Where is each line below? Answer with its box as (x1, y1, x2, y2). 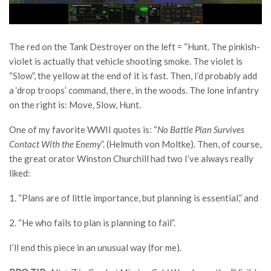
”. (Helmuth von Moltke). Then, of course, (101, 138, 261, 149)
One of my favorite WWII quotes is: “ (9, 123, 157, 135)
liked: (9, 167, 30, 178)
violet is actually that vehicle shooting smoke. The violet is (9, 55, 243, 67)
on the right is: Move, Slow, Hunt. (9, 99, 141, 110)
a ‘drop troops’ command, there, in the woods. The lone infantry (9, 84, 259, 96)
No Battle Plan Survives (157, 123, 244, 135)
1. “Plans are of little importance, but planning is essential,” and (9, 192, 258, 203)
